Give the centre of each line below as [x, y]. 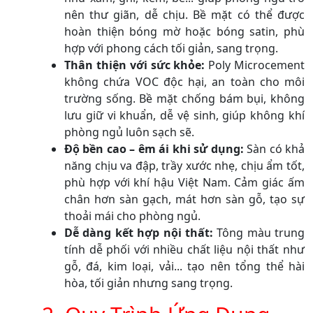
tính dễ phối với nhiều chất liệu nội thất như [184, 249]
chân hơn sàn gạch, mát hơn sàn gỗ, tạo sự [184, 199]
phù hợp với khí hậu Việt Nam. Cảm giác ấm [184, 182]
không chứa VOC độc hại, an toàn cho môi [184, 81]
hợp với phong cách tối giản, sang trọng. [171, 48]
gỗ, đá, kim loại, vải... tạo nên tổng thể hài [184, 266]
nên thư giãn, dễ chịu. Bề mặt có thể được [184, 14]
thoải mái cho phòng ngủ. [132, 216]
